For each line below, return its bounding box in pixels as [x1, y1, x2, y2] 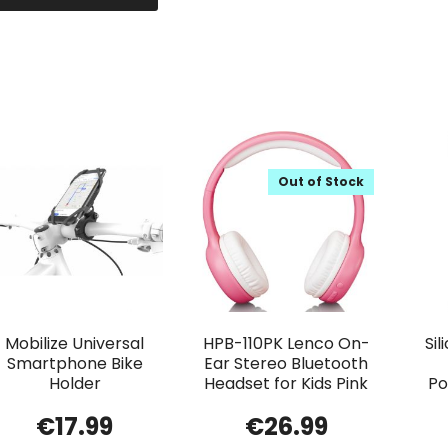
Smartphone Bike [6, 351, 143, 375]
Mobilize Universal [5, 331, 145, 355]
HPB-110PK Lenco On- [202, 331, 370, 355]
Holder [48, 371, 101, 395]
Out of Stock [278, 172, 365, 190]
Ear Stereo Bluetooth [204, 351, 369, 375]
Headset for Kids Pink [204, 371, 369, 395]
